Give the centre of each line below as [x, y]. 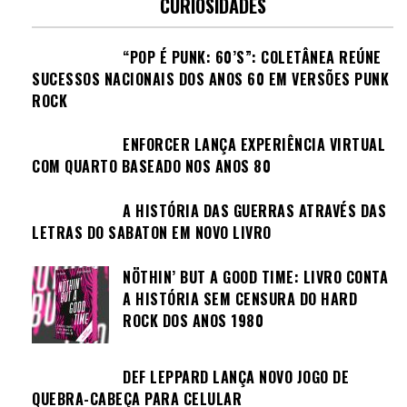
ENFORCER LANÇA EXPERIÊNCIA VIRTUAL [254, 145]
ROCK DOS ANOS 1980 [193, 320]
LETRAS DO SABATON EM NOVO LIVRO [152, 232]
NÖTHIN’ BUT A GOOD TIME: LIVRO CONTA [255, 277]
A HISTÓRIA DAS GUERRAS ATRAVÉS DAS [254, 210]
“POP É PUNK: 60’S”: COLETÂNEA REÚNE [252, 57]
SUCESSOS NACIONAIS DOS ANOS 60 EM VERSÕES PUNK [210, 79]
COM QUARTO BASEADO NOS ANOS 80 [151, 167]
